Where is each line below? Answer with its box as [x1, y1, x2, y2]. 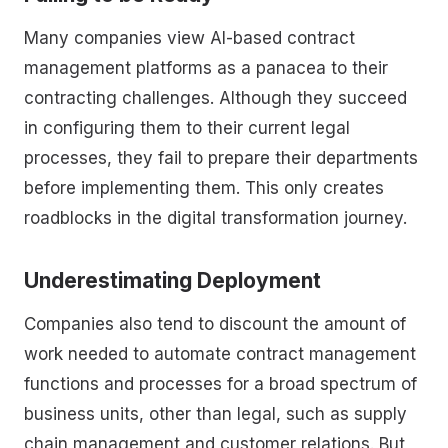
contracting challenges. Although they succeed [24, 88, 407, 109]
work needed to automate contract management [24, 344, 416, 365]
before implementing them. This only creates [24, 178, 384, 199]
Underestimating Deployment [24, 267, 321, 293]
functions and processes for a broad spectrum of [24, 374, 417, 395]
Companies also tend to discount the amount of [24, 314, 406, 335]
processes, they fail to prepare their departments [24, 148, 418, 169]
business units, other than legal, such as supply [24, 404, 407, 425]
